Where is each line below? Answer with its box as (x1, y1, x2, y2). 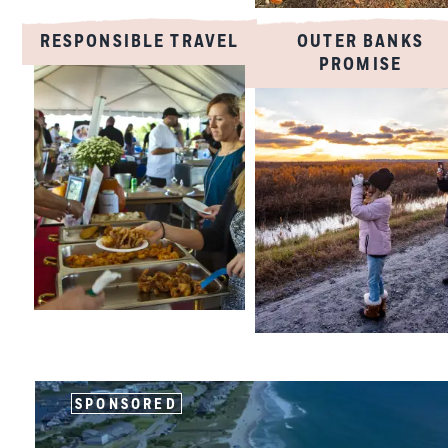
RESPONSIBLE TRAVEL (39, 30, 240, 54)
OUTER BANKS (297, 30, 424, 54)
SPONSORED (75, 394, 178, 414)
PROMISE (318, 53, 403, 77)
